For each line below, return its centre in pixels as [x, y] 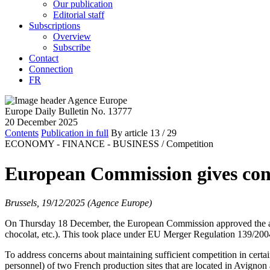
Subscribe [72, 48]
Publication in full [75, 133]
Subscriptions [55, 26]
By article [129, 133]
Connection [51, 69]
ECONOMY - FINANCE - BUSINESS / [84, 144]
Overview [72, 37]
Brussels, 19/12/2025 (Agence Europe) [78, 203]
